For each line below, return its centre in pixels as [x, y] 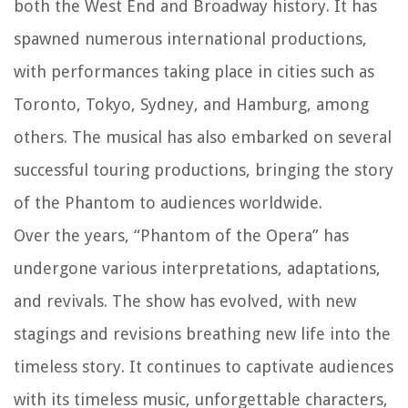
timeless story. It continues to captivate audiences [204, 367]
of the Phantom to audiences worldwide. [168, 203]
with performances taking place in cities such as [194, 72]
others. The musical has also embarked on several [203, 138]
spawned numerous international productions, [190, 39]
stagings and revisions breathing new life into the [202, 334]
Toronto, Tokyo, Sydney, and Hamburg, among [191, 105]
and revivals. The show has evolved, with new [185, 301]
